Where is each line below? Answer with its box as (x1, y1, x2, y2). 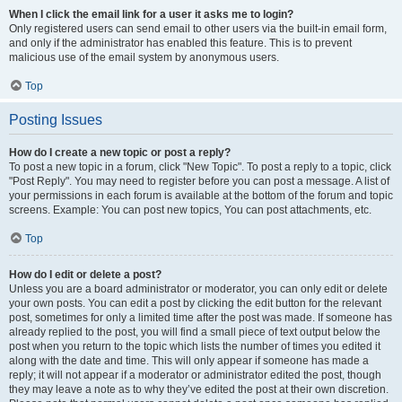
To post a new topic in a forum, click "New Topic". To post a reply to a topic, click (9, 161, 391, 173)
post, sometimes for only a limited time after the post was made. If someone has (9, 311, 392, 324)
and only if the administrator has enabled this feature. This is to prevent (9, 37, 352, 49)
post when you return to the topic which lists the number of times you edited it (9, 340, 380, 353)
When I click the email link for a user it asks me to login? (9, 8, 293, 21)
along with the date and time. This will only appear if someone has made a (9, 354, 369, 367)
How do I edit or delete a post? (9, 268, 162, 281)
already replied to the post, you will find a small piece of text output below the (9, 326, 380, 338)
